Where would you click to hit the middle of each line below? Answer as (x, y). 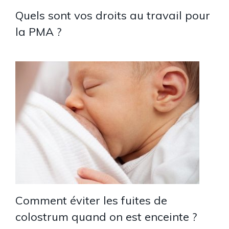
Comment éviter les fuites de (91, 200)
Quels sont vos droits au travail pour (113, 15)
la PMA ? (38, 31)
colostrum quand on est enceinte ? (106, 216)
